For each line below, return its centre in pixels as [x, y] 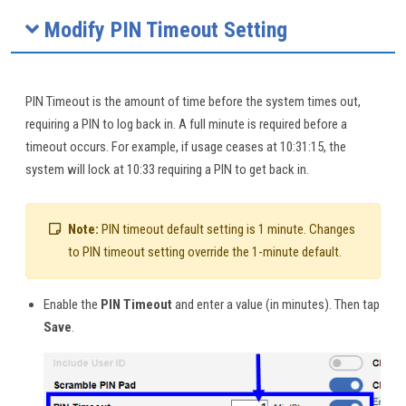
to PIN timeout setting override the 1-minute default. [205, 252]
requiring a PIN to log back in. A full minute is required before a [186, 125]
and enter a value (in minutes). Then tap [276, 305]
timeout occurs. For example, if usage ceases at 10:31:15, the [186, 147]
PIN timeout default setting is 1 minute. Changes [227, 230]
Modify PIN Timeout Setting [163, 30]
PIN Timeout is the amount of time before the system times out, [193, 102]
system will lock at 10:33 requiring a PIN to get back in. [167, 170]
